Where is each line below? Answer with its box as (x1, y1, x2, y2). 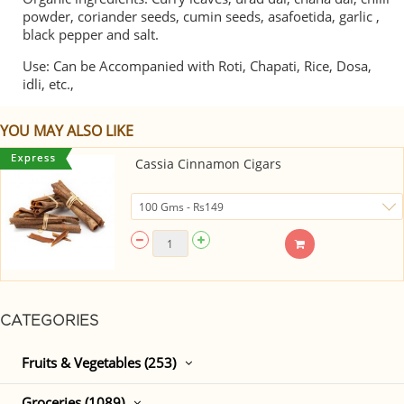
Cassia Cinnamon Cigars (134, 155, 281, 172)
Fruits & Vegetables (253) (22, 353, 176, 372)
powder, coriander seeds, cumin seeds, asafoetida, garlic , (23, 7, 380, 25)
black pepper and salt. (23, 25, 159, 43)
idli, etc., (23, 75, 74, 93)
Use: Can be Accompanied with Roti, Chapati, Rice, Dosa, (23, 57, 372, 75)
